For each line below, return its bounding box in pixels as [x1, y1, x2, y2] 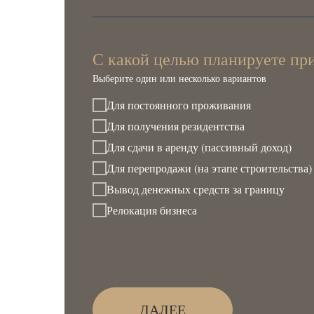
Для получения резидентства [107, 118, 245, 134]
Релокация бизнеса [107, 203, 197, 218]
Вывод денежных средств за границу [107, 182, 285, 197]
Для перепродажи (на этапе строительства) [107, 161, 312, 176]
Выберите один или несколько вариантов [93, 71, 266, 85]
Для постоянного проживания [107, 97, 251, 113]
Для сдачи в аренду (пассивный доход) [107, 139, 292, 155]
